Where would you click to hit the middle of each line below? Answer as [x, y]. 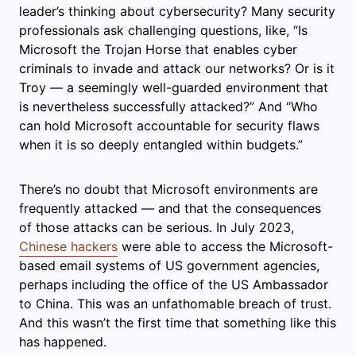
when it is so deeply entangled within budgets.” [161, 144]
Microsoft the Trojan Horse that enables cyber [158, 49]
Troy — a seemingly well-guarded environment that [174, 87]
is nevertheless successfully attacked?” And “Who [168, 106]
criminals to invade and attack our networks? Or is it [177, 68]
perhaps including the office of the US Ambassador [174, 284]
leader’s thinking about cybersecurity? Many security [177, 11]
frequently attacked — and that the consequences [170, 208]
